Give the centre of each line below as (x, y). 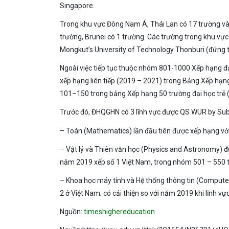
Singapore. (77, 5)
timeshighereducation (119, 212)
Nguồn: (72, 212)
